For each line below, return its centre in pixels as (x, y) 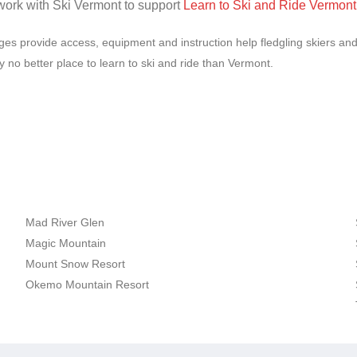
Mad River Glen (65, 222)
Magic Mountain (66, 243)
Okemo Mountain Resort (88, 284)
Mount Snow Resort (76, 263)
